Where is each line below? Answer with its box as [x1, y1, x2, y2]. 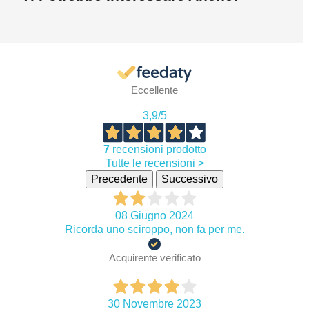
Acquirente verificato [108, 252, 201, 264]
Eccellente [131, 84, 178, 97]
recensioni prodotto [109, 143, 206, 156]
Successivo [161, 173, 218, 186]
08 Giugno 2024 [115, 210, 194, 222]
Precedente [91, 173, 148, 186]
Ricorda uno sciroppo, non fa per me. [64, 223, 245, 236]
